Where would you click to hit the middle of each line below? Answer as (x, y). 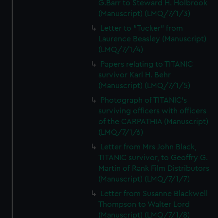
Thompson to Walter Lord (144, 204)
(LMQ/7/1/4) (121, 50)
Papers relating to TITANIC (147, 64)
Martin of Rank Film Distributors (154, 168)
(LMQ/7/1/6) (121, 132)
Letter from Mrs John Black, (149, 147)
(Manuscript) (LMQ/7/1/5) (145, 86)
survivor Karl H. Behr (135, 75)
